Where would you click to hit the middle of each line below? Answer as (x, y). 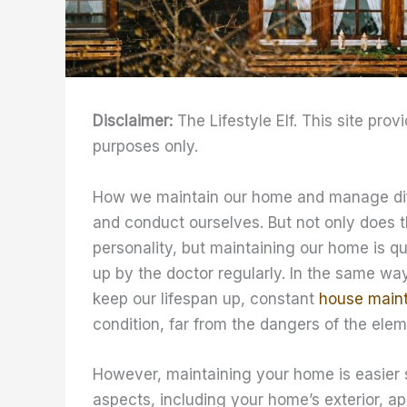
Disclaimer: (135, 121)
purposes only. (145, 147)
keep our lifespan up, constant (206, 298)
